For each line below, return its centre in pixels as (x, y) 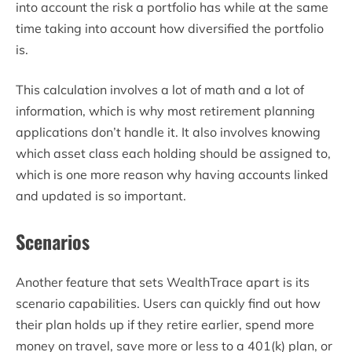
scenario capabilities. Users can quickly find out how (168, 304)
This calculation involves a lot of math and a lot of (160, 89)
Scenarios (53, 241)
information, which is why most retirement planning (165, 110)
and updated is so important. (101, 195)
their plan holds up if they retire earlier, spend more (165, 325)
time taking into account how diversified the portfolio (170, 28)
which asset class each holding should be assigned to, (173, 153)
